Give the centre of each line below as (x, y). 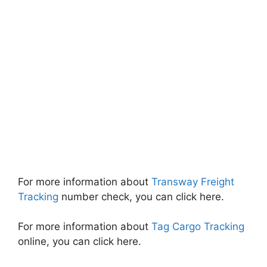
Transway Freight (193, 181)
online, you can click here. (80, 241)
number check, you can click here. (143, 196)
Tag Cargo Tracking (196, 226)
